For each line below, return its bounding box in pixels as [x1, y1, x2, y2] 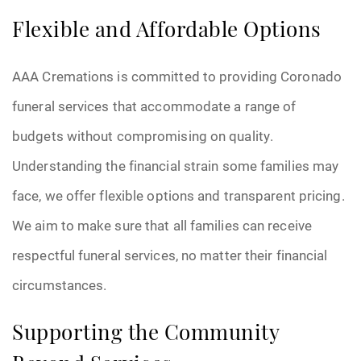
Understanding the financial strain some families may [12, 156, 339, 175]
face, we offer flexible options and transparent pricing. [12, 186, 345, 205]
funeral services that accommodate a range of [12, 97, 297, 115]
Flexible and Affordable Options [12, 21, 322, 43]
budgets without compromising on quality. [12, 127, 274, 145]
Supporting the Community [12, 324, 279, 346]
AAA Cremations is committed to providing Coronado [12, 67, 342, 85]
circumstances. [12, 276, 107, 294]
